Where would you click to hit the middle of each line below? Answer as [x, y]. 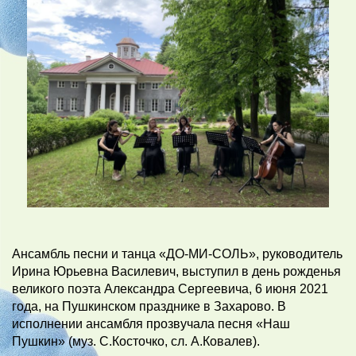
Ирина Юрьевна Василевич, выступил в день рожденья [176, 272]
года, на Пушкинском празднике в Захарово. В [149, 307]
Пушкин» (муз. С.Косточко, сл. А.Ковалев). [136, 342]
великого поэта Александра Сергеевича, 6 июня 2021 [170, 289]
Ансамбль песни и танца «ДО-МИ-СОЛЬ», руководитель [177, 254]
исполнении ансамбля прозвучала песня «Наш [151, 324]
